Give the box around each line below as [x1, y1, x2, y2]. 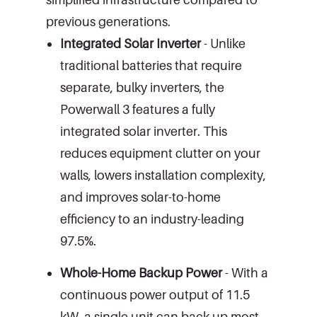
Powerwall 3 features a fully [60, 101, 215, 117]
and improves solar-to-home [60, 189, 221, 204]
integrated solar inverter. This [60, 123, 227, 139]
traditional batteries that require [60, 57, 242, 73]
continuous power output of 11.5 [60, 287, 250, 302]
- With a [222, 265, 268, 280]
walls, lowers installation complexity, [60, 167, 266, 183]
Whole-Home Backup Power [60, 265, 222, 280]
